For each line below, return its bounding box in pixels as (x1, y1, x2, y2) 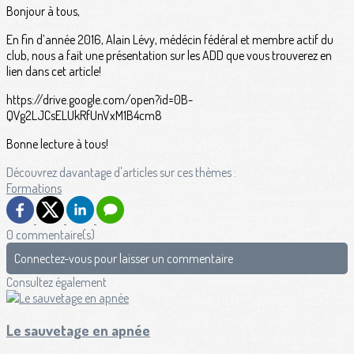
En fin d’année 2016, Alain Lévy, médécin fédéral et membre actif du (6, 32, 333, 48)
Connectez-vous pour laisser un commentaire (14, 250, 233, 267)
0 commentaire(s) (6, 227, 95, 243)
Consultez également (6, 274, 107, 291)
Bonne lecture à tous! (6, 136, 108, 153)
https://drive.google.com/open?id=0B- (6, 92, 193, 108)
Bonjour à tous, (6, 3, 80, 20)
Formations (6, 180, 62, 197)
